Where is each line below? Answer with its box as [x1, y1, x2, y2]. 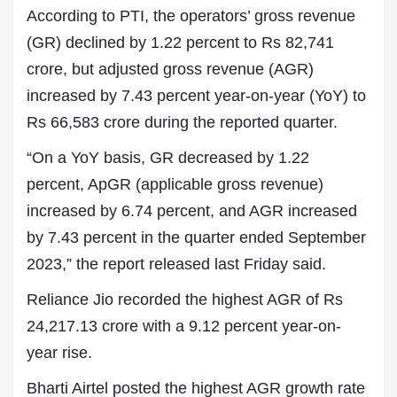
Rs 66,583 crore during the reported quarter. [27, 113, 338, 131]
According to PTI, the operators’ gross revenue [27, 7, 355, 25]
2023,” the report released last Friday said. [27, 255, 326, 273]
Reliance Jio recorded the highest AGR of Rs [27, 291, 343, 308]
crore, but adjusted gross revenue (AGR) [27, 60, 314, 78]
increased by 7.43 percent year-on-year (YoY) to [27, 87, 366, 105]
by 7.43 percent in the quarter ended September [27, 229, 366, 246]
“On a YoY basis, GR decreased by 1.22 [27, 149, 309, 167]
